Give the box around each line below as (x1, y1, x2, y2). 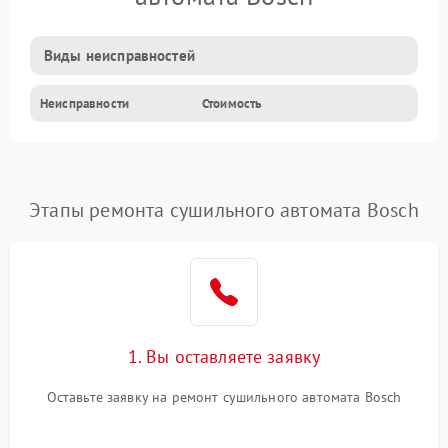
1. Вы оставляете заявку (127, 345, 321, 369)
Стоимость (202, 95, 262, 113)
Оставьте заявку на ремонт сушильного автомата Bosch (46, 388, 402, 407)
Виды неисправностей (44, 46, 195, 66)
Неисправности (40, 95, 129, 113)
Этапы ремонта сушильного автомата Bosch (29, 197, 419, 224)
